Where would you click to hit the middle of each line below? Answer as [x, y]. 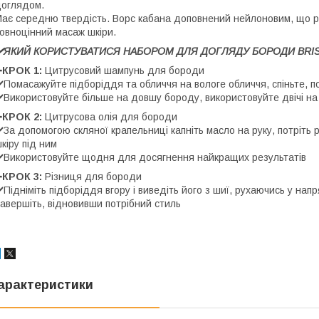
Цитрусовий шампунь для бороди [123, 71]
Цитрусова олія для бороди [110, 117]
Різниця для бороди [93, 177]
